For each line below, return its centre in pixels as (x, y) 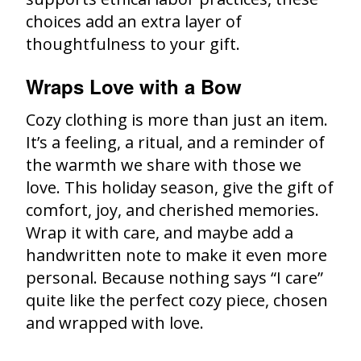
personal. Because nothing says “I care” (174, 277)
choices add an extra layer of (134, 21)
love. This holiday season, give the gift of (180, 187)
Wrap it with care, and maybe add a (160, 232)
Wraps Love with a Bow (134, 86)
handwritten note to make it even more (176, 255)
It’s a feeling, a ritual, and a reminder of (175, 142)
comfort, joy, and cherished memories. (172, 210)
